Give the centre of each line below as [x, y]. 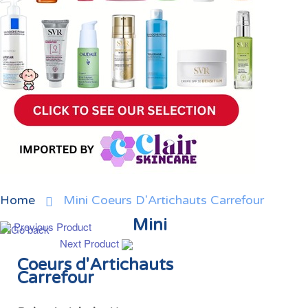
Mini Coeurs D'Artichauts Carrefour [164, 200]
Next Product [89, 243]
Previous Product [53, 227]
